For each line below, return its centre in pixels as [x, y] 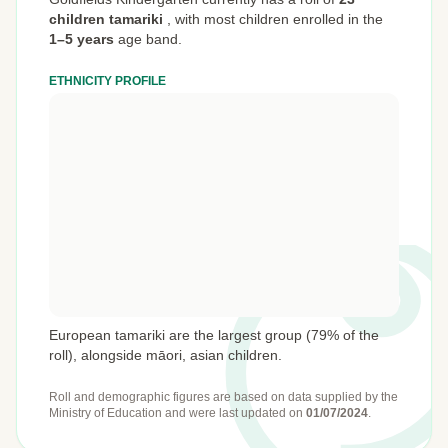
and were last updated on [235, 413]
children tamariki [106, 19]
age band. [148, 39]
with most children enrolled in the [277, 19]
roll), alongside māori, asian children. [165, 355]
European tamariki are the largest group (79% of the [214, 335]
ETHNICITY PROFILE [107, 81]
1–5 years [81, 39]
